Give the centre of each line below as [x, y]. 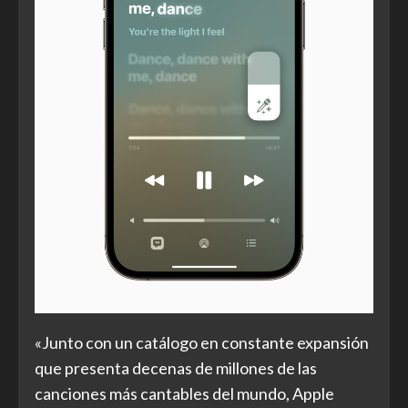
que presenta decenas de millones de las [176, 367]
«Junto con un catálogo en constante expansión [202, 342]
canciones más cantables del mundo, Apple [184, 393]
